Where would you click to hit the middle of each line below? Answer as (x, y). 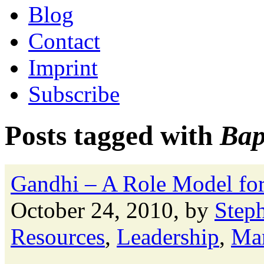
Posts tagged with (112, 136)
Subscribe (74, 94)
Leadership (168, 236)
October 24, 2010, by (113, 210)
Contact (64, 41)
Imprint (63, 67)
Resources (58, 236)
